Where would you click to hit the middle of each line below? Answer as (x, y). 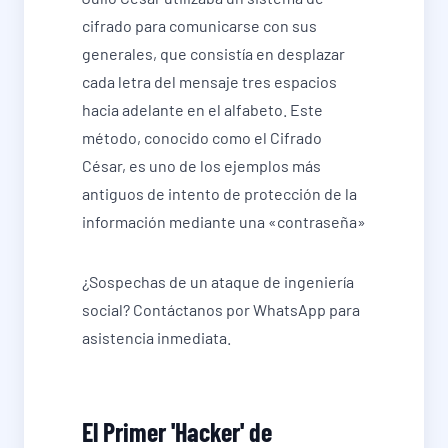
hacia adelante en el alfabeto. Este (202, 110)
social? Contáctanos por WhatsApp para (221, 310)
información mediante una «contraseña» (224, 222)
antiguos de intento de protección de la (219, 194)
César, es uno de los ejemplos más (201, 166)
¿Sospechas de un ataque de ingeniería (218, 282)
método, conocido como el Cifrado (202, 138)
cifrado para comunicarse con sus (199, 26)
